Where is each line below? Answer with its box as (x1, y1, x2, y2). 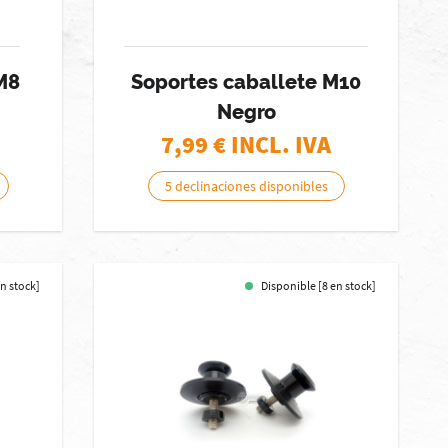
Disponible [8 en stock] (261, 278, 377, 293)
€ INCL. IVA (213, 129, 332, 160)
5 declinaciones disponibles (164, 177, 328, 195)
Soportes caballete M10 (131, 70, 362, 94)
